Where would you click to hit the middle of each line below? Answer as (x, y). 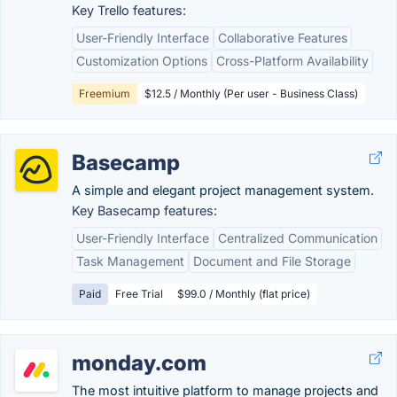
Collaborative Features (283, 38)
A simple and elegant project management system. (223, 190)
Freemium (105, 93)
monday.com (139, 363)
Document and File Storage (272, 261)
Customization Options (142, 61)
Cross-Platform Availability (292, 61)
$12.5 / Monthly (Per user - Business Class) (251, 93)
